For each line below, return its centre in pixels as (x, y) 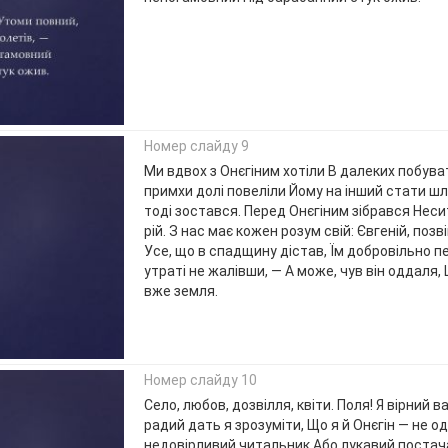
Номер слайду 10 (200, 380)
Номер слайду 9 (196, 146)
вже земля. (180, 291)
